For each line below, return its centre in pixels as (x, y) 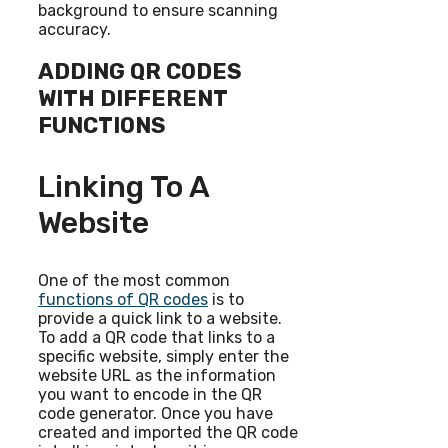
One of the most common (134, 280)
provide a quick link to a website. (160, 318)
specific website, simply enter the (163, 356)
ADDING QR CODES (140, 71)
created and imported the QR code (168, 432)
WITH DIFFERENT (132, 98)
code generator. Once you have (155, 413)
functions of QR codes (123, 299)
